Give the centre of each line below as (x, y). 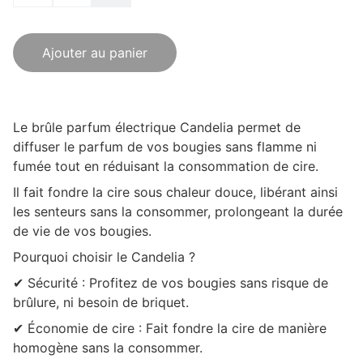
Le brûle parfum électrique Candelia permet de (157, 127)
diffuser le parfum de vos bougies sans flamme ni (165, 147)
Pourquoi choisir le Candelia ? (104, 257)
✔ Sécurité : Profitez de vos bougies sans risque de (171, 283)
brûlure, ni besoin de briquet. (101, 302)
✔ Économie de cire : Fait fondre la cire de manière (170, 328)
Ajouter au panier (95, 53)
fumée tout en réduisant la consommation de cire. (166, 166)
